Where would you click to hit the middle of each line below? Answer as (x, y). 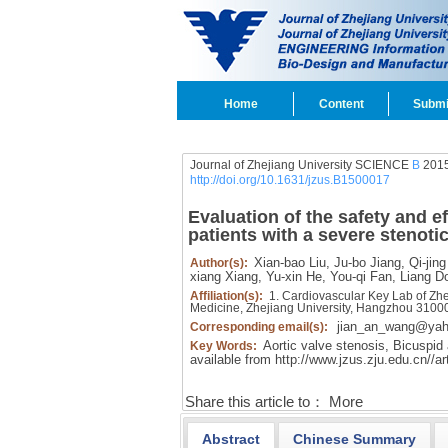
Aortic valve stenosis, (325, 345)
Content (341, 104)
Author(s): (220, 263)
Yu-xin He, (293, 276)
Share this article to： (254, 402)
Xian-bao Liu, (291, 262)
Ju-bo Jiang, (367, 262)
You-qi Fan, (360, 276)
